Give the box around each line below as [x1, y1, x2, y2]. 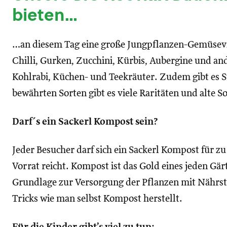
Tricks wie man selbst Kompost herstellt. [12, 194, 182, 204]
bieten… [12, 3, 78, 26]
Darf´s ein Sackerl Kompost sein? [12, 117, 158, 127]
